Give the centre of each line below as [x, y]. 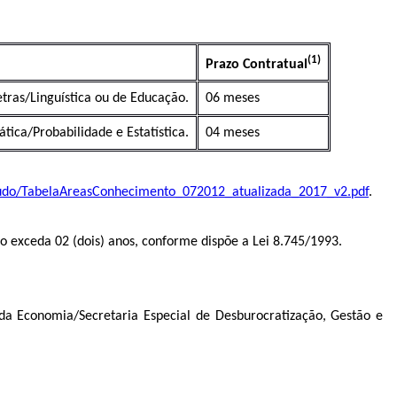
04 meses [233, 133]
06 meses [233, 99]
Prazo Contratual [257, 64]
